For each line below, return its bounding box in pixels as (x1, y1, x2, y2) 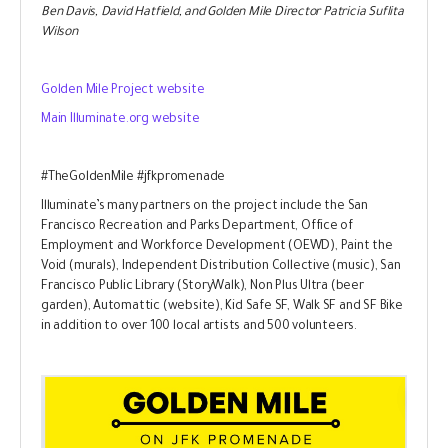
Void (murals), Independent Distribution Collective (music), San (41, 260, 401, 275)
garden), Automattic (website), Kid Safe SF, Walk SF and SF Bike (41, 300, 403, 315)
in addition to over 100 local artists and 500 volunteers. (41, 320, 358, 335)
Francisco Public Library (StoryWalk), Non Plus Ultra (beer (41, 280, 364, 295)
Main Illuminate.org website (41, 113, 200, 128)
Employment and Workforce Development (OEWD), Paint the (41, 240, 393, 255)
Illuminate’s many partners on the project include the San (41, 200, 369, 215)
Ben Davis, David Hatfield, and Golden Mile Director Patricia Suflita (41, 6, 404, 21)
